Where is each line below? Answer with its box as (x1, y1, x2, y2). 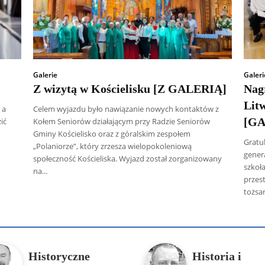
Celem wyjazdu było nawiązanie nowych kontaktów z (33, 104, 219, 115)
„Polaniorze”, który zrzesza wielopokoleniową (33, 141, 192, 152)
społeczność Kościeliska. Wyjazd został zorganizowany (33, 153, 222, 164)
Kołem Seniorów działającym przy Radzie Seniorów (33, 116, 210, 127)
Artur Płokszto (55, 189, 103, 198)
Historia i (192, 250, 242, 263)
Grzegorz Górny (121, 189, 174, 198)
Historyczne (28, 250, 91, 263)
